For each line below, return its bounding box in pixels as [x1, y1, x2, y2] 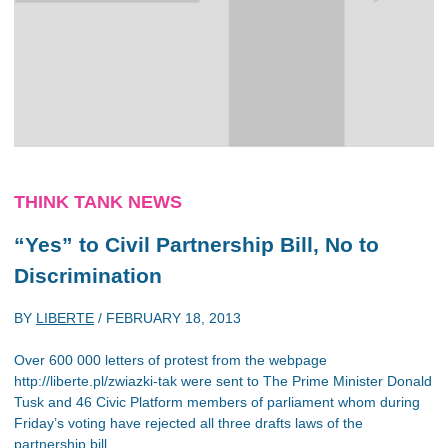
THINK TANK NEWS [14, 191, 182, 212]
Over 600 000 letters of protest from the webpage [14, 352, 327, 368]
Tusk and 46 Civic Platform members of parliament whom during [14, 394, 420, 410]
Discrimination [14, 263, 162, 287]
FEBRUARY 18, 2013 [106, 310, 241, 326]
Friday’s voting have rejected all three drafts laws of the [14, 415, 363, 431]
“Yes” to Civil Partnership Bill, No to [14, 232, 379, 256]
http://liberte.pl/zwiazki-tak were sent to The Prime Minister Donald [14, 373, 432, 389]
